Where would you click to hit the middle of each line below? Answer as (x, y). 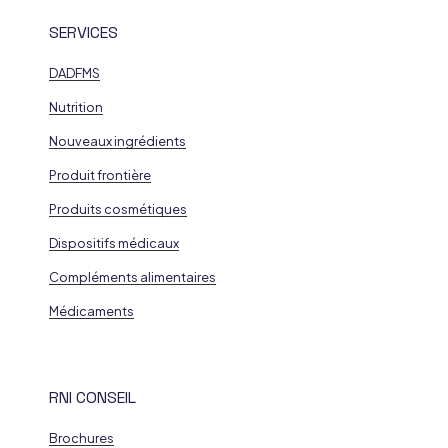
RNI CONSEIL (92, 398)
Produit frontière (99, 175)
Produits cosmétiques (117, 209)
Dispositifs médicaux (113, 243)
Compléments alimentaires (132, 277)
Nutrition (75, 107)
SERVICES (83, 33)
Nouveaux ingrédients (117, 141)
